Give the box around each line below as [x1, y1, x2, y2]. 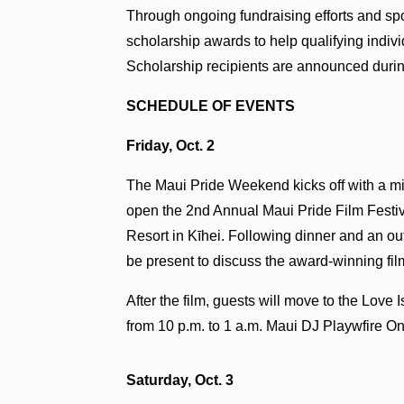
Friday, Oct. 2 [126, 137, 216, 153]
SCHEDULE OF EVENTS [126, 97, 296, 114]
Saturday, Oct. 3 [126, 372, 234, 388]
